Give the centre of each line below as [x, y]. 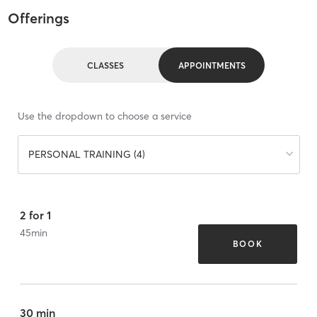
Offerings [38, 18]
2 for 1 [35, 215]
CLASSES [105, 65]
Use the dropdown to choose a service [104, 116]
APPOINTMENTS [212, 65]
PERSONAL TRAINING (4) [86, 155]
